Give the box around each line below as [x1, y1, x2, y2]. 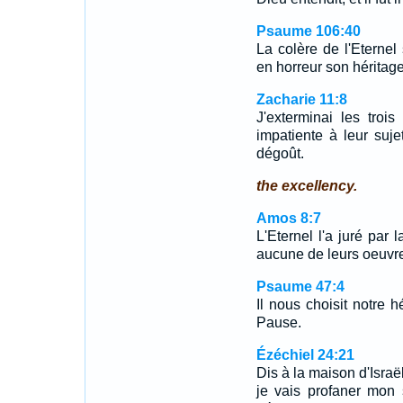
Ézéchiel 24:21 [255, 347, 354, 363]
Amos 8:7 [255, 210, 321, 226]
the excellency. [255, 178, 357, 193]
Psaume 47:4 [255, 279, 345, 294]
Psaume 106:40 [255, 23, 361, 39]
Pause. [255, 315, 301, 330]
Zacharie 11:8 [255, 92, 347, 107]
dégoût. [255, 146, 304, 161]
